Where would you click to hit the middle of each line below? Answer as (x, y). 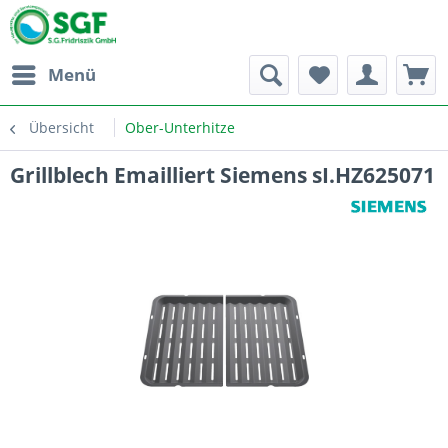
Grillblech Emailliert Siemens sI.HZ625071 (222, 175)
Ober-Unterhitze (180, 127)
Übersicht (61, 127)
